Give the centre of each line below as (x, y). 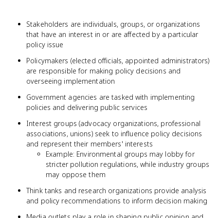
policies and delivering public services (87, 107)
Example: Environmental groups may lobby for (120, 154)
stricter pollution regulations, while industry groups (127, 164)
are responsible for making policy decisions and (104, 71)
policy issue (45, 45)
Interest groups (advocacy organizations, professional (113, 123)
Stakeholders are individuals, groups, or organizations (113, 24)
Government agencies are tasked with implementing (111, 97)
